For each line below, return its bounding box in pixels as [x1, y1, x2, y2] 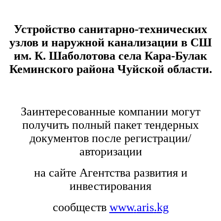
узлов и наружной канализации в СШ [9, 36, 212, 49]
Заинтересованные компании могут [21, 105, 200, 118]
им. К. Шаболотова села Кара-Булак [14, 49, 207, 63]
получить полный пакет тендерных [22, 118, 199, 132]
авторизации [79, 145, 142, 158]
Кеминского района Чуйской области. [9, 63, 212, 76]
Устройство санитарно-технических [14, 23, 207, 36]
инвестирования [70, 180, 151, 193]
